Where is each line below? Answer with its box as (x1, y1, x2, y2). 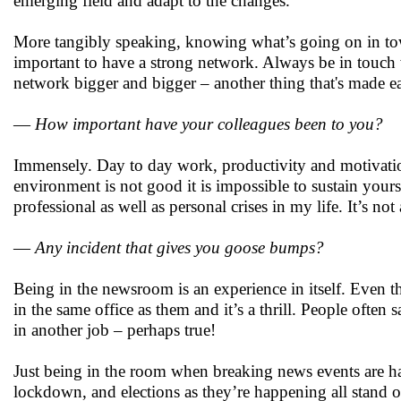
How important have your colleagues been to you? (35, 115, 383, 133)
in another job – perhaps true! (13, 320, 216, 339)
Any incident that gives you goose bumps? (35, 238, 324, 257)
